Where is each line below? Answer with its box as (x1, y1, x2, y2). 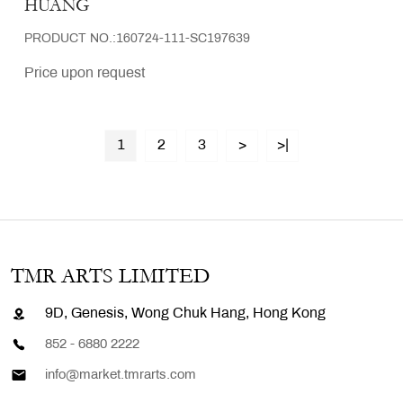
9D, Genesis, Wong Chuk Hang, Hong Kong (45, 306, 326, 320)
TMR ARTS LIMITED (11, 263, 210, 288)
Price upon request (24, 66, 145, 80)
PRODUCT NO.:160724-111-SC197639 (24, 32, 250, 45)
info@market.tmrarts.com (45, 368, 196, 381)
